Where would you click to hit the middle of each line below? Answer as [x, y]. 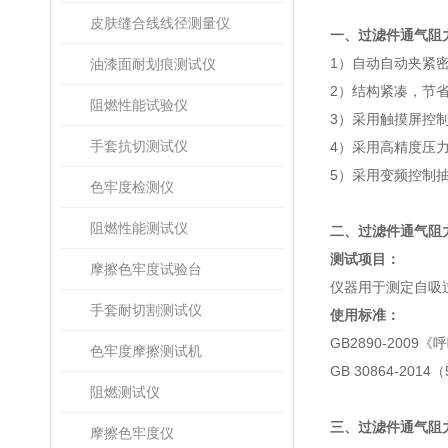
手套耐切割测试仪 [146, 310]
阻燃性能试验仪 [139, 105]
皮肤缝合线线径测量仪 [160, 23]
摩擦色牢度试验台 [146, 269]
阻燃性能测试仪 [139, 228]
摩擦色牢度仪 [132, 433]
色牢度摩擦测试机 [146, 351]
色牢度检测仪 [132, 187]
